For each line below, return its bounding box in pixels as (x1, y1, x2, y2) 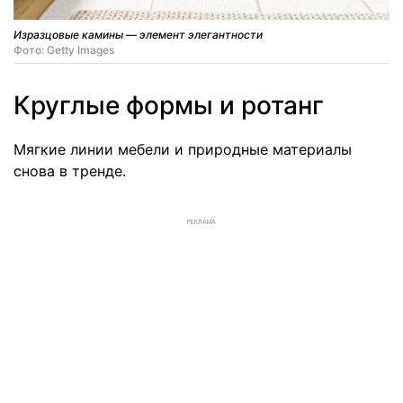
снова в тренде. (13, 162, 126, 181)
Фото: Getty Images (13, 43, 114, 58)
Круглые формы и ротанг (13, 90, 324, 121)
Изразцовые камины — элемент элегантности (13, 28, 263, 42)
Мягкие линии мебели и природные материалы (13, 140, 352, 159)
